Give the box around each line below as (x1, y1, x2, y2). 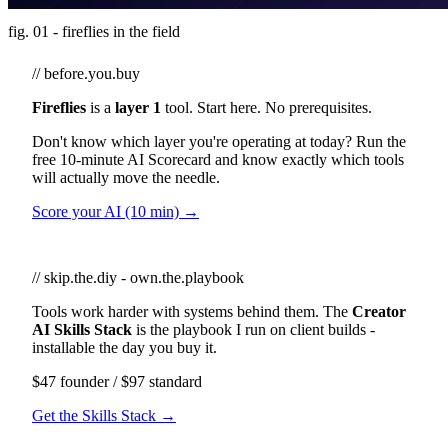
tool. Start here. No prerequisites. (161, 98, 372, 116)
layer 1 (115, 98, 161, 116)
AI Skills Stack (32, 320, 132, 338)
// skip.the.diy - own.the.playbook (32, 268, 244, 286)
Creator (352, 302, 406, 320)
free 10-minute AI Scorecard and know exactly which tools (32, 150, 404, 168)
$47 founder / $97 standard (32, 372, 202, 390)
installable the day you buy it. (32, 338, 217, 356)
